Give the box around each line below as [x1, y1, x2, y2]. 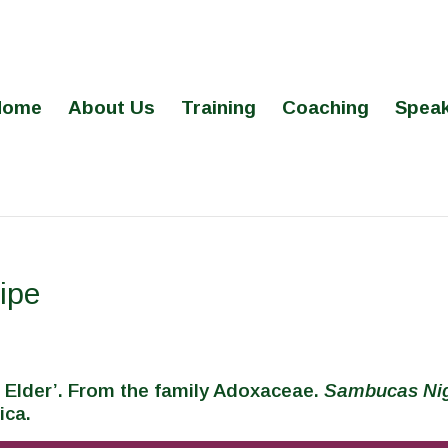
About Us [67, 97, 155, 118]
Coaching [281, 97, 369, 118]
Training [180, 97, 256, 118]
